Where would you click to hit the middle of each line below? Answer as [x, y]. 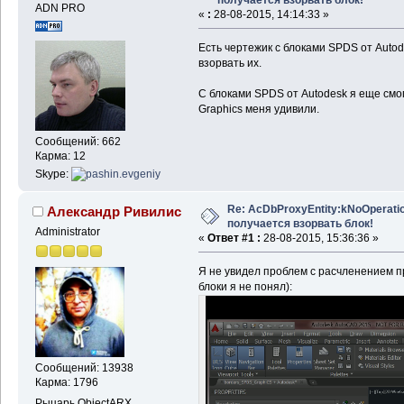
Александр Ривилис [115, 211]
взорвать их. [230, 63]
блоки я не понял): [245, 286]
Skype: [53, 174]
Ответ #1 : [234, 238]
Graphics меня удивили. [258, 109]
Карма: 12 [60, 156]
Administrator [67, 231]
